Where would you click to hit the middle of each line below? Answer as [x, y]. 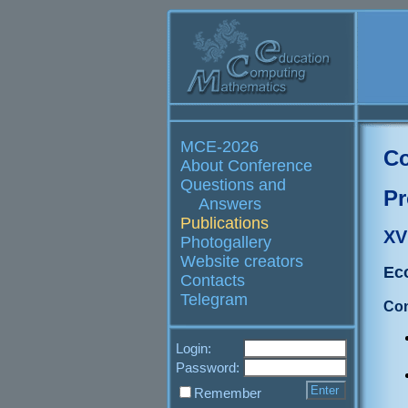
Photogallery [226, 242]
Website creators [242, 261]
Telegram [214, 300]
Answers [230, 204]
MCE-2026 [219, 147]
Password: [209, 367]
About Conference [246, 166]
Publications [224, 223]
